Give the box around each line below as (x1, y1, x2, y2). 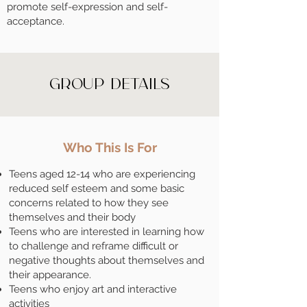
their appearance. (9, 269, 94, 281)
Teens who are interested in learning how (9, 225, 204, 238)
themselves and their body (9, 211, 136, 223)
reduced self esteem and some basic (9, 182, 184, 195)
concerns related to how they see (9, 197, 169, 209)
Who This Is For (62, 140, 157, 155)
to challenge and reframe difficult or (9, 240, 178, 252)
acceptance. (7, 15, 64, 27)
